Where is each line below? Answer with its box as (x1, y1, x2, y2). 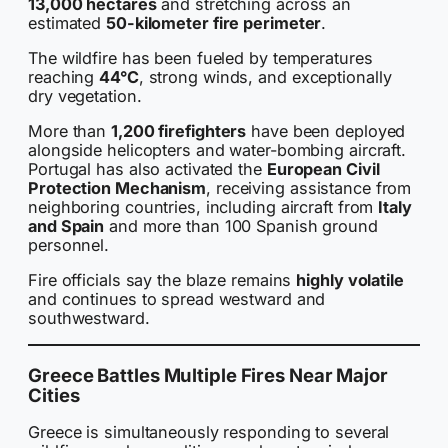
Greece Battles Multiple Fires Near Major (28, 363, 388, 386)
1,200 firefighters (111, 120, 247, 141)
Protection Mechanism (28, 177, 206, 198)
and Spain (28, 215, 105, 236)
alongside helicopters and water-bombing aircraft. (28, 139, 407, 160)
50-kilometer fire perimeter (106, 12, 322, 33)
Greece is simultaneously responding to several (28, 422, 390, 443)
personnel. (28, 234, 110, 255)
